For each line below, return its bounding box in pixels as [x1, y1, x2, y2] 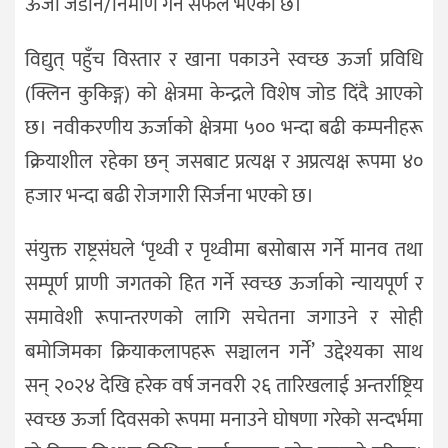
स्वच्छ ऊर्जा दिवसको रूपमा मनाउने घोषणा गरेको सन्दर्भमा [25, 403, 423, 438]
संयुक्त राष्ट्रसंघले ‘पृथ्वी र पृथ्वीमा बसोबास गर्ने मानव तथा [25, 233, 423, 268]
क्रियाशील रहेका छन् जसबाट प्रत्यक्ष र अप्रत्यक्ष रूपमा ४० [25, 144, 423, 179]
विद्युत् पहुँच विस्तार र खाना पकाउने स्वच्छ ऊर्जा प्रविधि [25, 42, 423, 77]
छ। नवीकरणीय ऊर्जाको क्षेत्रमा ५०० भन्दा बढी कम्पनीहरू [25, 110, 423, 145]
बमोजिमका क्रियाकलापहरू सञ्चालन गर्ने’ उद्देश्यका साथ [25, 335, 423, 370]
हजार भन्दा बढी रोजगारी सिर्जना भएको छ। [25, 178, 314, 213]
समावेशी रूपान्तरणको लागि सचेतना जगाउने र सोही [25, 301, 423, 336]
